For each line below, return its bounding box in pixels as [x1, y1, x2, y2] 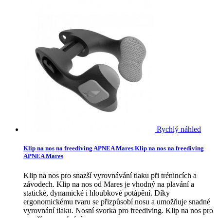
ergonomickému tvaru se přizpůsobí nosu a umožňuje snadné [23, 197, 210, 206]
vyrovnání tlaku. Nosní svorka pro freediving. [23, 206, 163, 215]
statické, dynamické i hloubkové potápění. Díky [23, 188, 170, 197]
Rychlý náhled [157, 125, 201, 134]
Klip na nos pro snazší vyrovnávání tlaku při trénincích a [23, 171, 197, 180]
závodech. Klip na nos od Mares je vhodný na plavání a [23, 180, 194, 188]
